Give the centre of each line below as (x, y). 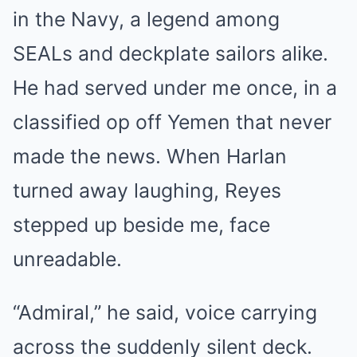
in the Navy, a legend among (146, 19)
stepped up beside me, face (141, 225)
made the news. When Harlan (150, 156)
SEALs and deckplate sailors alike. (171, 53)
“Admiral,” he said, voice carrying (165, 312)
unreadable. (67, 259)
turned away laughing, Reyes (147, 190)
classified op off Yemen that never (172, 122)
